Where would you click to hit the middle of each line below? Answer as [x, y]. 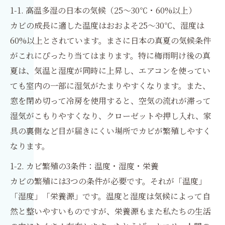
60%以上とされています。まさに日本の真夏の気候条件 [110, 40]
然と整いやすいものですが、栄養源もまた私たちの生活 [110, 211]
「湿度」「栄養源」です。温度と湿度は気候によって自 [110, 196]
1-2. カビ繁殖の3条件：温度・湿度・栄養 [84, 166]
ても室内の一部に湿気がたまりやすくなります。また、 [110, 86]
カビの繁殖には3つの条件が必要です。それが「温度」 [108, 181]
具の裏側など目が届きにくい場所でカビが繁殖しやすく [110, 131]
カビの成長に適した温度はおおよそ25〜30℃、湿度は [107, 25]
